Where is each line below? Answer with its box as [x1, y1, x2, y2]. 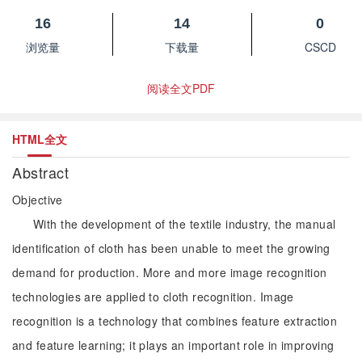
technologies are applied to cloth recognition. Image [12, 288, 294, 305]
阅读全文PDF [147, 80, 215, 96]
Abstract [12, 162, 74, 183]
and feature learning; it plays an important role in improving [12, 337, 335, 353]
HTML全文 [12, 131, 67, 147]
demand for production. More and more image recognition [12, 264, 327, 280]
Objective [12, 192, 63, 208]
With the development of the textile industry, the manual [33, 216, 336, 232]
